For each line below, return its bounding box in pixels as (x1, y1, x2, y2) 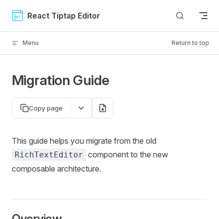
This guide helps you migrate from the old (12, 136, 156, 146)
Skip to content (12, 10, 57, 17)
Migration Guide (12, 72, 109, 88)
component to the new (86, 150, 168, 159)
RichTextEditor (15, 150, 83, 159)
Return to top (172, 39, 209, 46)
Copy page (29, 104, 63, 112)
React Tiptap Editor (27, 10, 100, 21)
